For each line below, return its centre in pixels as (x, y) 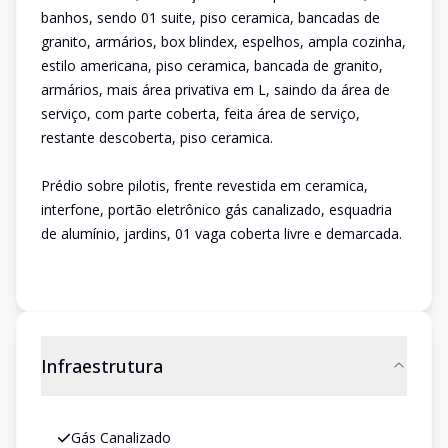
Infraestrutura (102, 366)
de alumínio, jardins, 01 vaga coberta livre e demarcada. (221, 233)
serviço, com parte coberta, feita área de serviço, (200, 113)
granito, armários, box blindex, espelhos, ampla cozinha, (223, 41)
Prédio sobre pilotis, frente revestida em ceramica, (204, 185)
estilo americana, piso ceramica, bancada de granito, (212, 65)
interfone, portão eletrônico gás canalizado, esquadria (216, 209)
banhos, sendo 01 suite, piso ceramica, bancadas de (210, 17)
